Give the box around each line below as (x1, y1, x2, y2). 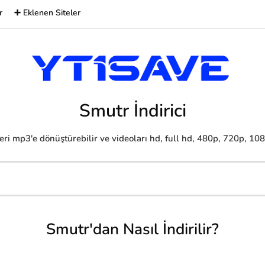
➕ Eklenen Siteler (14, 7, 80, 18)
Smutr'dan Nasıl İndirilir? (46, 219, 219, 240)
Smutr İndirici (79, 99, 186, 123)
